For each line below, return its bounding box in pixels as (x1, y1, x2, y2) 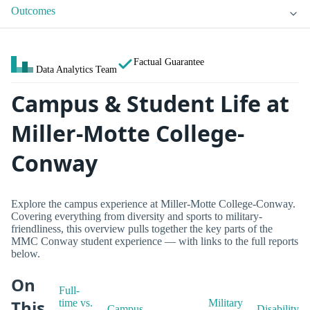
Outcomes (11, 5, 55, 17)
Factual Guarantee (134, 56, 204, 68)
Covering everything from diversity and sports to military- (11, 210, 262, 222)
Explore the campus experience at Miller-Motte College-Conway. (11, 197, 295, 210)
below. (11, 247, 40, 259)
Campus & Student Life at (11, 89, 289, 119)
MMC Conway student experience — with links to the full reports (11, 235, 298, 247)
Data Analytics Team (36, 64, 117, 75)
